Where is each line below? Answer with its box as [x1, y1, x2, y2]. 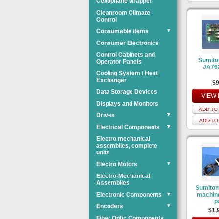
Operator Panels [96, 58, 142, 65]
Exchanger [96, 77, 127, 84]
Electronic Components [96, 191, 162, 198]
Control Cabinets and [96, 51, 155, 58]
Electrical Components [96, 124, 160, 131]
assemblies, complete [96, 142, 157, 149]
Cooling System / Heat [96, 70, 158, 77]
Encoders [96, 203, 123, 210]
